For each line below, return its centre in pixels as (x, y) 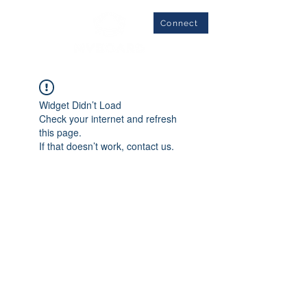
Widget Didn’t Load (80, 105)
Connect (180, 23)
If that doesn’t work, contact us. (107, 146)
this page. (60, 132)
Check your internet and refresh (108, 119)
